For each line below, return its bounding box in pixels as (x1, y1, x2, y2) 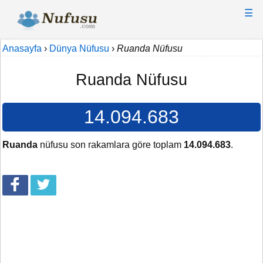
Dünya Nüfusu (49, 43, 109, 53)
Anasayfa (2, 43, 42, 53)
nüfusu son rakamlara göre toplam (38, 140, 184, 150)
